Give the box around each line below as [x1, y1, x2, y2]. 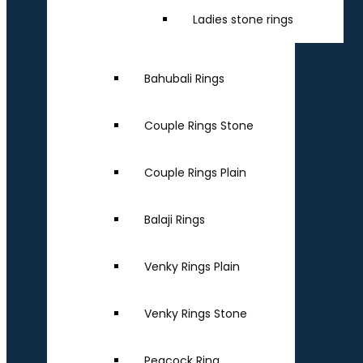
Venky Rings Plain [144, 258, 240, 275]
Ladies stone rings [193, 11, 293, 28]
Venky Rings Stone [144, 305, 247, 322]
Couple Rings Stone [144, 117, 254, 135]
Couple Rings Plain [144, 164, 246, 181]
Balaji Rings [144, 211, 205, 228]
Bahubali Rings [144, 70, 224, 88]
